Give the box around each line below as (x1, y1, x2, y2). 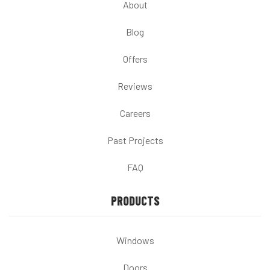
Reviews (118, 80, 152, 92)
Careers (119, 107, 151, 119)
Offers (122, 52, 148, 64)
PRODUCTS (110, 193, 160, 208)
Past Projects (107, 134, 163, 146)
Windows (116, 234, 154, 246)
